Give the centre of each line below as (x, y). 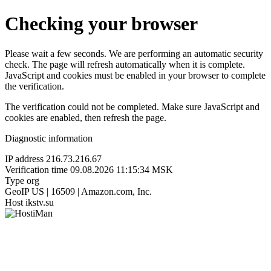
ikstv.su (40, 202)
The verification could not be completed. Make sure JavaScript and (132, 106)
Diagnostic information (49, 138)
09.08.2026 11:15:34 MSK (122, 169)
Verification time (36, 169)
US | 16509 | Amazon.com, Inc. (92, 191)
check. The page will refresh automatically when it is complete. (125, 64)
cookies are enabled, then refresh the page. (86, 117)
